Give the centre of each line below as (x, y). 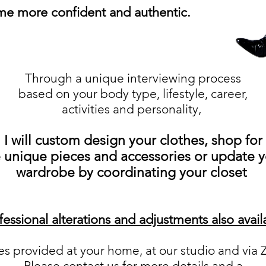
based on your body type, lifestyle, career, (133, 94)
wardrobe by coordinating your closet (133, 172)
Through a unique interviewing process (133, 78)
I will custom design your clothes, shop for (133, 140)
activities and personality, (133, 109)
